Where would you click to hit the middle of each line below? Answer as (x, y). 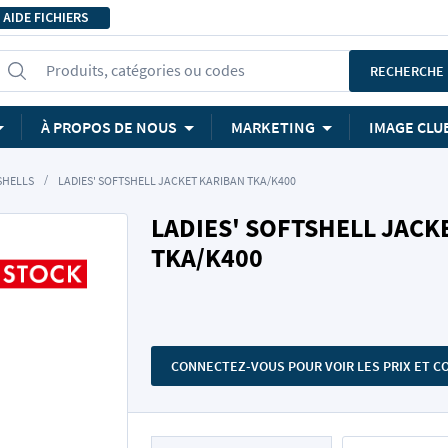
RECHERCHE (407, 71)
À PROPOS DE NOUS (109, 127)
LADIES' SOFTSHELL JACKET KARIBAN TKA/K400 (177, 180)
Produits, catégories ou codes (145, 70)
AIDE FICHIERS (46, 17)
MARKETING (273, 127)
